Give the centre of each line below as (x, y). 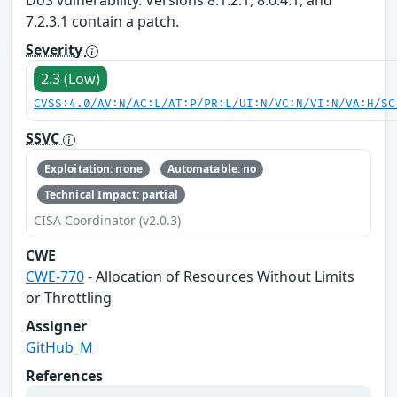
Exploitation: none (93, 169)
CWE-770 (55, 276)
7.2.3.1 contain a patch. (102, 22)
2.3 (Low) (70, 79)
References (64, 375)
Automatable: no (212, 169)
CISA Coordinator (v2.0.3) (107, 220)
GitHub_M (59, 347)
